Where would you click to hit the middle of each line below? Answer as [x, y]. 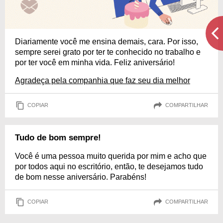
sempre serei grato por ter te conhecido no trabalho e [108, 52]
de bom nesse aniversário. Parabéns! [81, 177]
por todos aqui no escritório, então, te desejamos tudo [109, 166]
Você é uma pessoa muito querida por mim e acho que [111, 156]
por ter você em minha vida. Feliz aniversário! [95, 62]
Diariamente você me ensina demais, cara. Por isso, [107, 41]
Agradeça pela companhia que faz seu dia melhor [103, 80]
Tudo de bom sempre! [58, 137]
